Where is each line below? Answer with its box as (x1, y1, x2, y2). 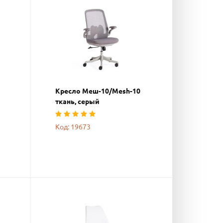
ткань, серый (55, 97, 100, 106)
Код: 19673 (55, 122, 91, 131)
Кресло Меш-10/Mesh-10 (55, 87, 140, 95)
